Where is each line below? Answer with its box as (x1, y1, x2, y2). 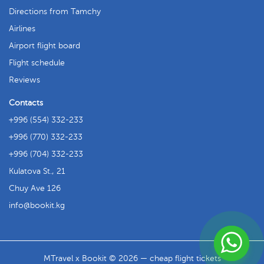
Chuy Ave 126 (9, 184, 61, 193)
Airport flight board (9, 41, 80, 50)
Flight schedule (9, 58, 65, 67)
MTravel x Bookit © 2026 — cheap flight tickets (43, 254, 221, 263)
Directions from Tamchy (9, 7, 101, 16)
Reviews (9, 75, 40, 84)
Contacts (9, 98, 43, 107)
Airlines (9, 24, 35, 33)
